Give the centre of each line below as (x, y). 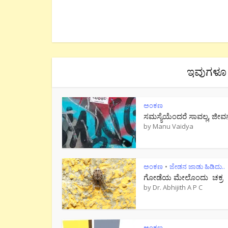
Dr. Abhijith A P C (178, 187)
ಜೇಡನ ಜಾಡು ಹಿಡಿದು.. (197, 166)
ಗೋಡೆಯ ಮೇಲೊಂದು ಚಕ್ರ (183, 177)
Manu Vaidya (173, 126)
